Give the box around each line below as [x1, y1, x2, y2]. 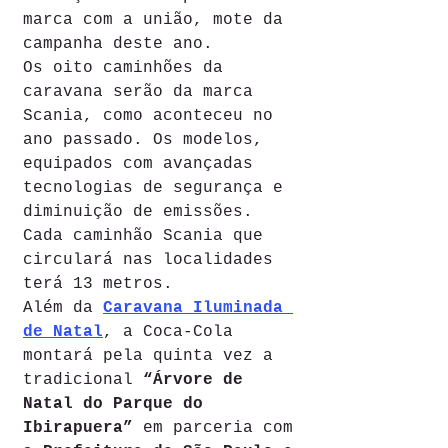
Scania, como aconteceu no [23, 106, 283, 125]
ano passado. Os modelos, [23, 130, 273, 149]
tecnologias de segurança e [23, 178, 293, 197]
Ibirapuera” [23, 418, 133, 437]
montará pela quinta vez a [23, 346, 283, 365]
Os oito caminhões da [23, 58, 233, 77]
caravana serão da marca [23, 82, 263, 101]
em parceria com [133, 418, 303, 437]
